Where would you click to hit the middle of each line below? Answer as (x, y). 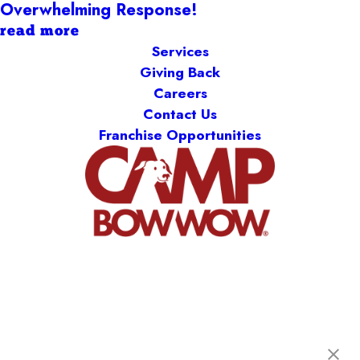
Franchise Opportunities (180, 135)
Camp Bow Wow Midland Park (180, 340)
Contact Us (180, 115)
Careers (180, 94)
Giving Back (180, 73)
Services (180, 52)
